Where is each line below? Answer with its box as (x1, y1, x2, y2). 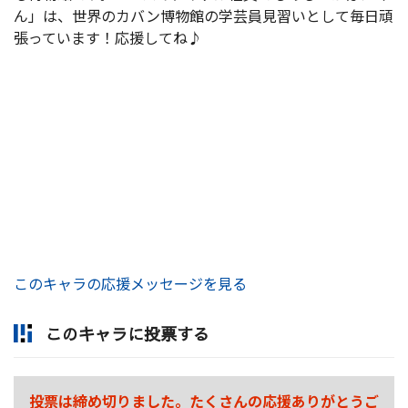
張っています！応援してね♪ (14, 26, 202, 48)
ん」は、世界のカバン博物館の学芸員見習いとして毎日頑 (14, 5, 393, 26)
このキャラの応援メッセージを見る (14, 272, 247, 294)
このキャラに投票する (46, 322, 209, 345)
